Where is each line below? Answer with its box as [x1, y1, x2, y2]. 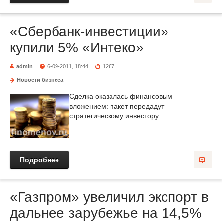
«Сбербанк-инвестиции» [10, 24, 168, 39]
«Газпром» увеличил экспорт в [10, 189, 209, 205]
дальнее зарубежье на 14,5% [10, 205, 202, 221]
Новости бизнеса [17, 77, 63, 83]
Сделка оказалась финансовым [69, 92, 172, 100]
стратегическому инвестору [69, 112, 159, 120]
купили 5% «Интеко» [10, 40, 144, 55]
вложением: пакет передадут [69, 102, 164, 110]
